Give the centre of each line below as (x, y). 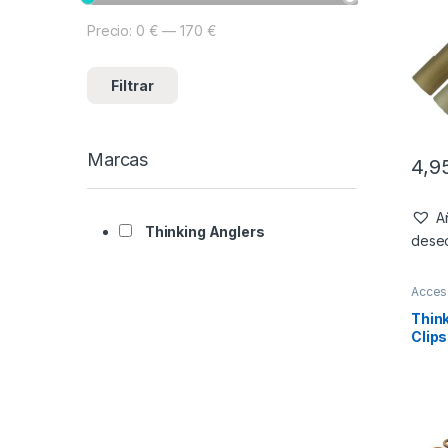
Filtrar (133, 85)
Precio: (111, 31)
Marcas (118, 159)
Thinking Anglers (204, 232)
